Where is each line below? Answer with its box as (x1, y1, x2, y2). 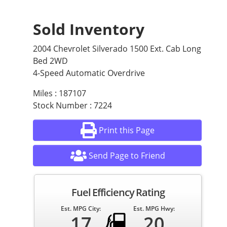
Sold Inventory (33, 19, 144, 40)
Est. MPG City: (61, 204, 101, 213)
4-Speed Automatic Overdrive (33, 67, 145, 79)
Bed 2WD (33, 55, 68, 67)
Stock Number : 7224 (33, 100, 112, 111)
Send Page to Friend (88, 150, 165, 162)
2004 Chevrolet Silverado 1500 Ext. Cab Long (33, 43, 201, 55)
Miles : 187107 (33, 88, 86, 99)
